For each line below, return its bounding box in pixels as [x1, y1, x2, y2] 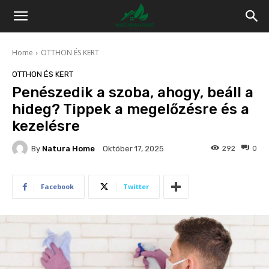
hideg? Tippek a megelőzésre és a [12, 101, 249, 118]
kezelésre [12, 118, 80, 134]
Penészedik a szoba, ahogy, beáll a [12, 84, 253, 101]
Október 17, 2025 [103, 144, 164, 154]
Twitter [123, 182, 149, 191]
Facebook [41, 182, 74, 191]
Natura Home [42, 144, 95, 153]
